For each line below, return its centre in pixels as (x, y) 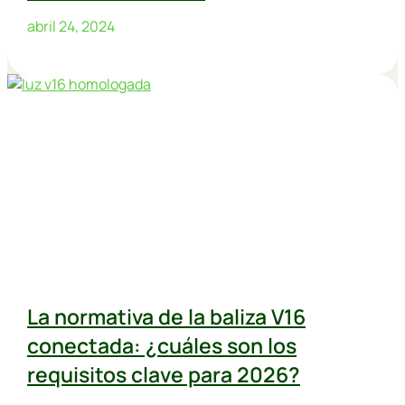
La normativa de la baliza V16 (166, 317)
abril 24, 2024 (71, 27)
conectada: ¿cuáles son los (162, 346)
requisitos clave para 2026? (164, 375)
